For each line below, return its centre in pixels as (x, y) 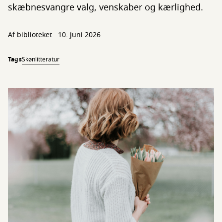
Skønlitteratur (40, 59)
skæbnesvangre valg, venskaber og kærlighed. (106, 7)
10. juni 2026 (79, 35)
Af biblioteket (31, 35)
